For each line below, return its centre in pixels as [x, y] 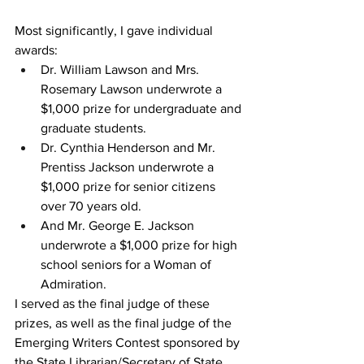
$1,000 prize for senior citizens [130, 186]
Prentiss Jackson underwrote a [129, 167]
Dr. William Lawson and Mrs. [121, 69]
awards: [38, 50]
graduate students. [93, 128]
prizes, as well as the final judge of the [125, 323]
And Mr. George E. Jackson [119, 225]
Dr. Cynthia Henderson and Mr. [130, 147]
